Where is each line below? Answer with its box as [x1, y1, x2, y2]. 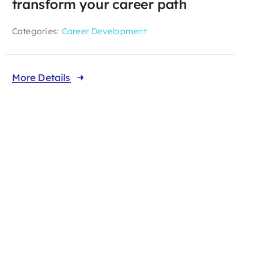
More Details [11, 71, 71, 83]
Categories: [11, 25, 62, 37]
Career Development [61, 25, 147, 37]
